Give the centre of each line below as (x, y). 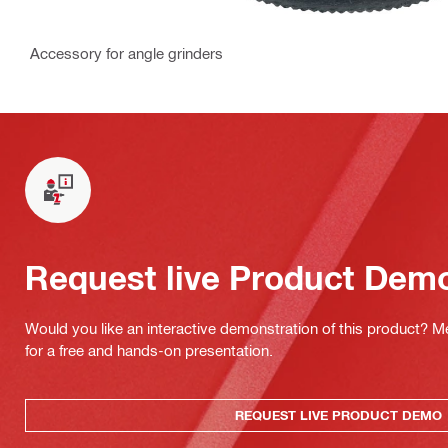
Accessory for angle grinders (126, 52)
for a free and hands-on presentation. (149, 349)
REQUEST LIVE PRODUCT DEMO (338, 414)
